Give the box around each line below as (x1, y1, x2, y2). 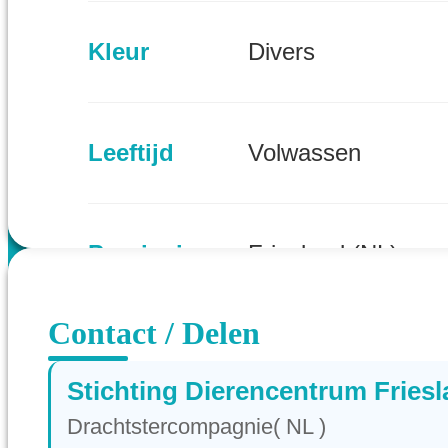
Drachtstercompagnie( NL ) (67, 414, 326, 440)
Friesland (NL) (248, 240, 398, 268)
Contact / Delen (48, 314, 260, 351)
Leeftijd (88, 138, 174, 166)
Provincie (88, 239, 196, 267)
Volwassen (248, 139, 361, 167)
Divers (248, 38, 315, 66)
